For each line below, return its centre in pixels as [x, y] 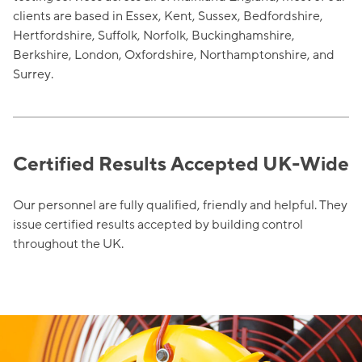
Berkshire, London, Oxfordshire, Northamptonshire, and [174, 55]
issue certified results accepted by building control [158, 225]
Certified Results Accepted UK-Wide [181, 165]
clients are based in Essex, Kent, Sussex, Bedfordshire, [168, 17]
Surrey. [33, 75]
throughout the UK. [68, 244]
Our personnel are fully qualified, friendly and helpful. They [180, 206]
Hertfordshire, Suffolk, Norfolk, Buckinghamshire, [154, 36]
